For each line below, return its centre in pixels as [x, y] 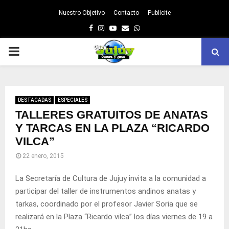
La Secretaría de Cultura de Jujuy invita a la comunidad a [111, 178]
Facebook [108, 28]
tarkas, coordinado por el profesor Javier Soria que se [107, 204]
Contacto [126, 13]
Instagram [121, 28]
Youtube [130, 28]
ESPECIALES [73, 100]
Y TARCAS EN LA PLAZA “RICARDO [112, 128]
